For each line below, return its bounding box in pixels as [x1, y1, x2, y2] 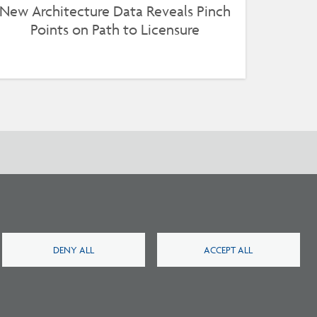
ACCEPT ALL [204, 243, 253, 255]
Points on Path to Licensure [30, 21, 200, 39]
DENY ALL [53, 243, 94, 255]
